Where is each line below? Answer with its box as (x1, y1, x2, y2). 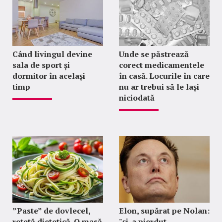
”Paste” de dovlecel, (12, 205, 90, 216)
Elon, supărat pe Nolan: (118, 205, 210, 216)
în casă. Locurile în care (118, 70, 210, 81)
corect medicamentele (118, 59, 204, 70)
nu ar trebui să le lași (118, 81, 199, 92)
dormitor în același (12, 70, 85, 81)
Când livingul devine (12, 49, 92, 59)
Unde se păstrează (118, 49, 189, 59)
